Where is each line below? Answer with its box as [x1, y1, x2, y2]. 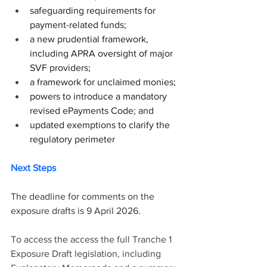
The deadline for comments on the [11, 191, 157, 202]
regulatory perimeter [30, 134, 115, 145]
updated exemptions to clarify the [30, 120, 172, 131]
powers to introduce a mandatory [30, 91, 169, 102]
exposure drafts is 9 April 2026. [11, 206, 141, 216]
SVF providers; [30, 63, 91, 73]
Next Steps [11, 163, 56, 173]
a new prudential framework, [30, 34, 151, 45]
